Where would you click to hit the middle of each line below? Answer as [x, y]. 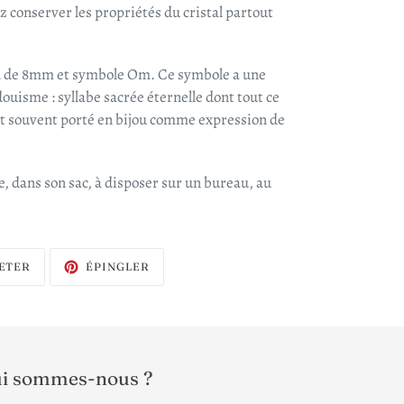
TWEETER [61, 263]
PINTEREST [184, 285]
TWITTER [60, 285]
